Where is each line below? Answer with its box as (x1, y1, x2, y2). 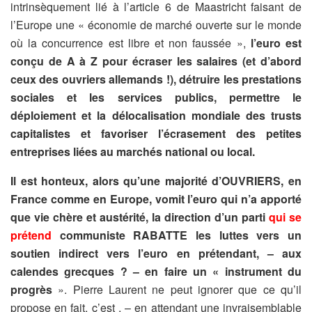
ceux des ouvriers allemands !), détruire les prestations (10, 70, 302, 87)
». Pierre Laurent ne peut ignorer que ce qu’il (52, 281, 302, 297)
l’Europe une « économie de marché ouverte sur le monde (10, 16, 302, 33)
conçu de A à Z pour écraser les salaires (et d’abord (10, 52, 302, 69)
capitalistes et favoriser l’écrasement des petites (10, 125, 302, 141)
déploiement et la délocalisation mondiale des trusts (10, 107, 302, 123)
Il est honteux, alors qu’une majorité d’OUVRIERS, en (10, 172, 302, 189)
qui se (265, 208, 302, 225)
